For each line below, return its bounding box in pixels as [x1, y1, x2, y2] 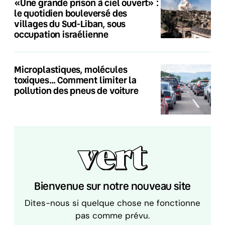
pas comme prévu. [75, 210, 150, 221]
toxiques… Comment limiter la [14, 74, 137, 86]
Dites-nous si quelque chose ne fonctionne [25, 198, 200, 208]
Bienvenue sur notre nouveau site [34, 179, 191, 193]
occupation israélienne [14, 28, 109, 41]
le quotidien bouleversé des [14, 7, 128, 20]
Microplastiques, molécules [14, 63, 128, 76]
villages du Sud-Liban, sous [14, 18, 126, 30]
